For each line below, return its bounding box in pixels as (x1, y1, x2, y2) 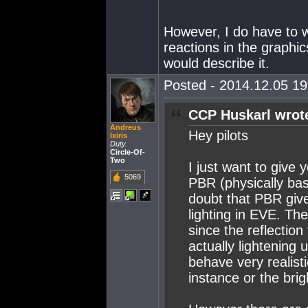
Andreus (110, 123, 141, 131)
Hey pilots (188, 128, 248, 143)
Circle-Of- (110, 148, 145, 156)
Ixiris (110, 131, 127, 140)
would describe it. (164, 56, 269, 71)
